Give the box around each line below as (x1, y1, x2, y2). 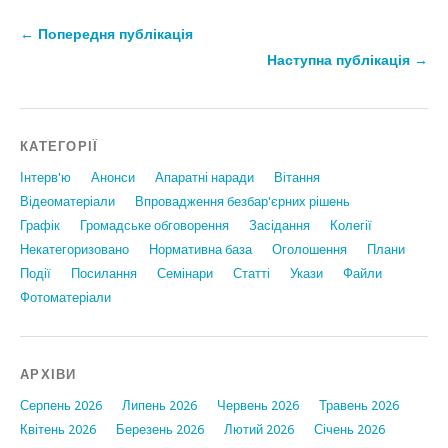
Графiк (20, 218, 60, 233)
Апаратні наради (155, 170, 254, 185)
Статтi (233, 266, 270, 281)
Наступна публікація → (267, 52, 428, 68)
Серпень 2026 (20, 398, 102, 413)
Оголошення (272, 242, 347, 257)
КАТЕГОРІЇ (20, 139, 99, 154)
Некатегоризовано (20, 242, 129, 257)
